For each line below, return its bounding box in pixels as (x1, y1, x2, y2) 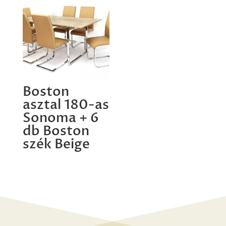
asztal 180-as (22, 96, 109, 115)
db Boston (22, 122, 89, 141)
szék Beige (22, 135, 90, 154)
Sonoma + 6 (22, 109, 99, 128)
